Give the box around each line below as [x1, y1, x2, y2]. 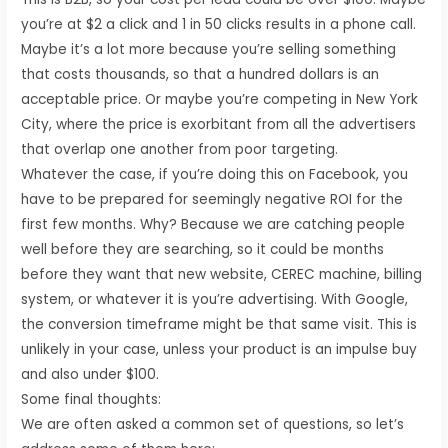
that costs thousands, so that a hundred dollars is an [21, 64, 380, 84]
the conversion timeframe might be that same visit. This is [21, 314, 418, 334]
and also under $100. [21, 364, 160, 384]
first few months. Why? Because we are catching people [21, 214, 406, 234]
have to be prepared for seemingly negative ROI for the [21, 189, 404, 209]
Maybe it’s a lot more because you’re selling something [21, 39, 397, 59]
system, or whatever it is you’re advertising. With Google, [21, 289, 409, 309]
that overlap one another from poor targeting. [21, 139, 339, 159]
